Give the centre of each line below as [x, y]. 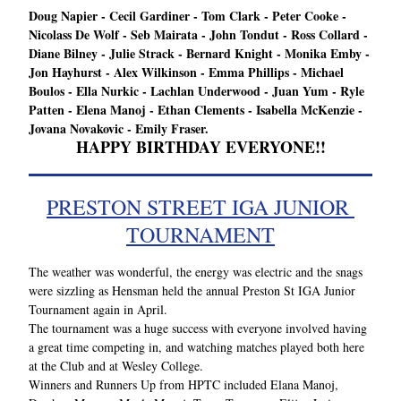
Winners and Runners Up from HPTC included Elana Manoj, [183, 384]
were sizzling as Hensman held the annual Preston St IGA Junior [192, 290]
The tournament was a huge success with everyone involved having [198, 328]
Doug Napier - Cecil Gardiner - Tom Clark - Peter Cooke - [188, 16]
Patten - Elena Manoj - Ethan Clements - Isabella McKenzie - [196, 110]
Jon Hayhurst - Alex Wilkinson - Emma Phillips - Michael [186, 72]
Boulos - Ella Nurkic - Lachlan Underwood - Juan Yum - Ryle [196, 91]
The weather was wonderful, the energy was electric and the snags [196, 272]
